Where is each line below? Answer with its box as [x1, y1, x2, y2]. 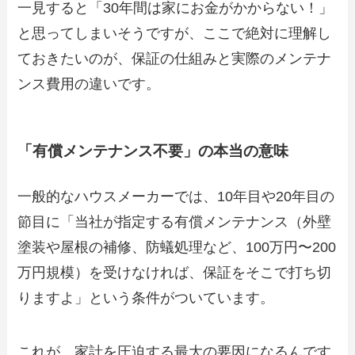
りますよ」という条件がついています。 [17, 290, 275, 307]
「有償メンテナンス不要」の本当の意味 [17, 143, 289, 160]
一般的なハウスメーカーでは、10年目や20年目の [17, 189, 335, 205]
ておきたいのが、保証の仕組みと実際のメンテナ [17, 50, 332, 67]
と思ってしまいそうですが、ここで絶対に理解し [17, 25, 332, 41]
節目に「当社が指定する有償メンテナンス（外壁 [17, 214, 332, 231]
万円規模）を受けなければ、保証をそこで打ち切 [17, 265, 332, 281]
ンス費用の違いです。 [17, 75, 161, 92]
